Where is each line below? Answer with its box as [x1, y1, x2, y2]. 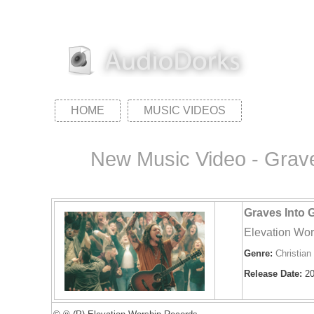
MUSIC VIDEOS [144, 104, 226, 116]
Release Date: [244, 268, 303, 279]
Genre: [244, 248, 273, 259]
